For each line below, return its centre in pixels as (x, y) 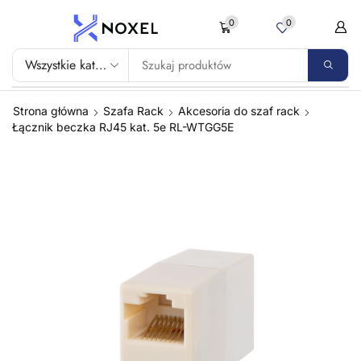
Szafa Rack (133, 110)
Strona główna (51, 110)
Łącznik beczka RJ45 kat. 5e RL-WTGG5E (123, 127)
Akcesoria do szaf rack (239, 110)
